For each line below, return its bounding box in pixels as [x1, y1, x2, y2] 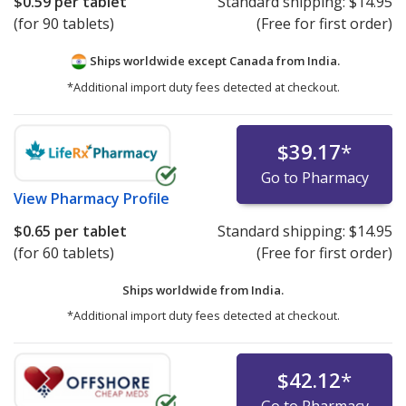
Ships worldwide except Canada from [86, 53, 307, 70]
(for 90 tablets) [14, 14, 114, 34]
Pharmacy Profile [51, 188, 169, 208]
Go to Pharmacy [260, 168, 369, 188]
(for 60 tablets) [14, 243, 114, 263]
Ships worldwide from [122, 282, 251, 298]
